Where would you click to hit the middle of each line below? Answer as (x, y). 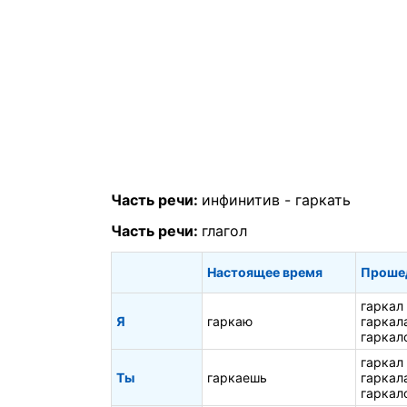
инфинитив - (248, 200)
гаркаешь (237, 377)
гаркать (323, 200)
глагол (224, 230)
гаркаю (230, 321)
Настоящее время (265, 272)
